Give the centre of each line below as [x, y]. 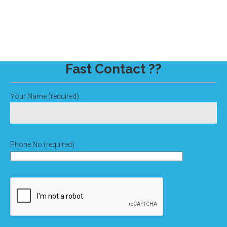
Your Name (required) [45, 96]
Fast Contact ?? [113, 69]
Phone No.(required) [42, 144]
